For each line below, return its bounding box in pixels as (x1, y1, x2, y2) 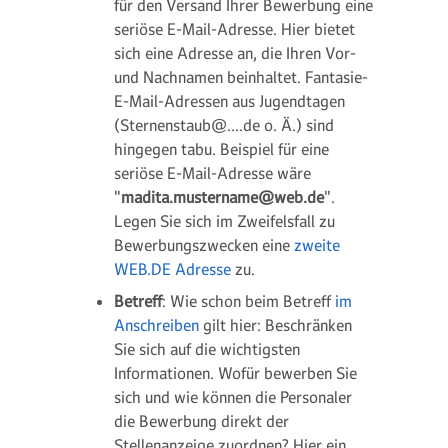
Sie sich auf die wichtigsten (114, 339, 300, 359)
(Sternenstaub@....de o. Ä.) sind (114, 115, 334, 135)
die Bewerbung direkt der (114, 411, 289, 431)
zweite (294, 235, 340, 255)
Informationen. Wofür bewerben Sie (114, 363, 357, 383)
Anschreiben (114, 315, 199, 335)
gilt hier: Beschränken (199, 315, 352, 335)
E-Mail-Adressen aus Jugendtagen (114, 91, 345, 111)
